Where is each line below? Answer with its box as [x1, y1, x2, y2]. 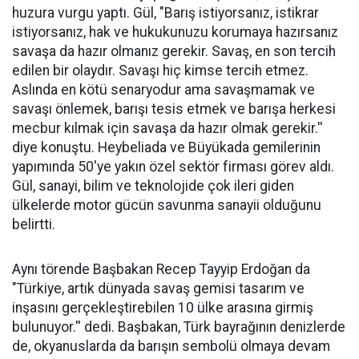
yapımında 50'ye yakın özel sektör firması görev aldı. [12, 159, 334, 175]
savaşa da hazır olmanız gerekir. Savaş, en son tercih [12, 43, 336, 60]
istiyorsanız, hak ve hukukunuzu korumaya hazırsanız [12, 24, 338, 41]
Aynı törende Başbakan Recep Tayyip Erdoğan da [12, 261, 310, 278]
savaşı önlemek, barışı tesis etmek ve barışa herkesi [12, 101, 336, 118]
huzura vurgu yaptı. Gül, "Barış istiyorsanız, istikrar [12, 5, 319, 22]
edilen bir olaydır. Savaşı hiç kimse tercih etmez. [12, 63, 309, 79]
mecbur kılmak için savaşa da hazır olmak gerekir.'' [12, 120, 323, 137]
